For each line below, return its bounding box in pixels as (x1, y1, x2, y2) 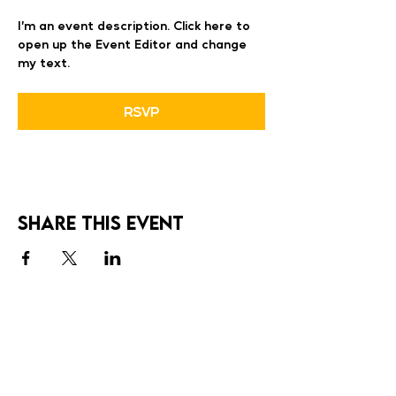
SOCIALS (18, 314, 89, 334)
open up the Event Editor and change (18, 35, 250, 51)
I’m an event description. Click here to (18, 17, 254, 33)
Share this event (18, 210, 184, 234)
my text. (18, 54, 70, 70)
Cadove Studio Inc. (161, 366, 265, 381)
